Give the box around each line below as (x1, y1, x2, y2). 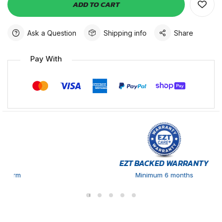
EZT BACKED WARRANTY (73, 157, 163, 169)
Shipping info (104, 28, 147, 37)
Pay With (30, 54, 62, 63)
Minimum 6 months (88, 171, 147, 179)
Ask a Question (27, 28, 76, 37)
